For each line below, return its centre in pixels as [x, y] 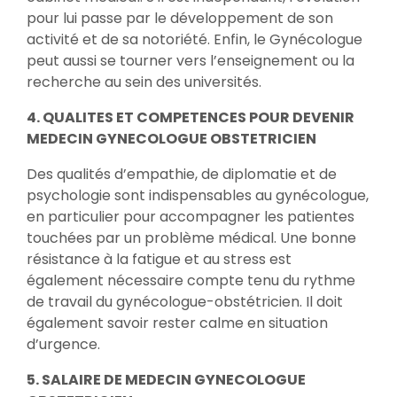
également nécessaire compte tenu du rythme [191, 280]
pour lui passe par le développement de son [180, 18]
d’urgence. [63, 344]
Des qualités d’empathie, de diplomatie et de [182, 174]
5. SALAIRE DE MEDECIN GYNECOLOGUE [166, 380]
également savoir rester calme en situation [177, 323]
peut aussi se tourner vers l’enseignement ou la [191, 61]
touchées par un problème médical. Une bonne [191, 238]
